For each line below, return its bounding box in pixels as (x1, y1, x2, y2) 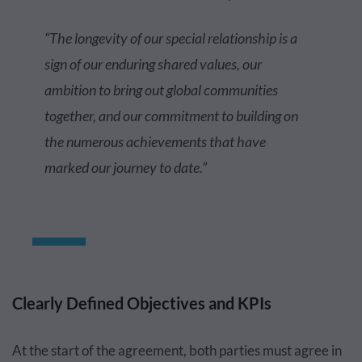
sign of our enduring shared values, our (44, 55, 262, 73)
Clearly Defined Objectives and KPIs (12, 293, 271, 313)
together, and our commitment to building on (44, 107, 298, 124)
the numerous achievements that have (44, 133, 266, 150)
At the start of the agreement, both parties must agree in (12, 342, 342, 359)
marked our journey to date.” (44, 158, 207, 176)
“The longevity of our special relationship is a (44, 29, 297, 47)
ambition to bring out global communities (44, 81, 278, 99)
